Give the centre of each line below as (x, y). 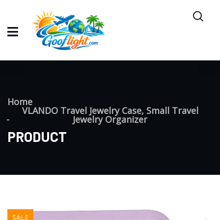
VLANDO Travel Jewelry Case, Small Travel (110, 111)
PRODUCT (37, 137)
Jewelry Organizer (110, 120)
